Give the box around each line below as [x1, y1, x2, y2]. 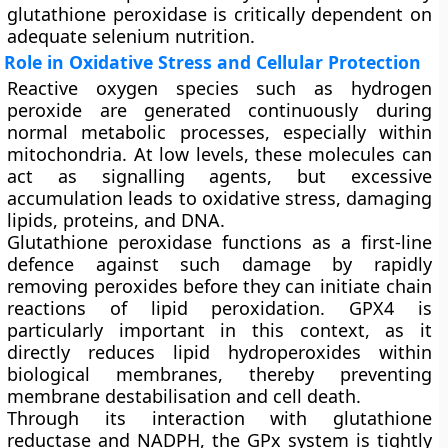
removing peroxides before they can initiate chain [7, 274, 432, 298]
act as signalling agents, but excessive [7, 164, 432, 188]
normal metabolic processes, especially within [7, 120, 432, 144]
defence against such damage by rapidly [7, 252, 432, 276]
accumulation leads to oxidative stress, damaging [7, 186, 432, 210]
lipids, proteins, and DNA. [7, 208, 226, 232]
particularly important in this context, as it [7, 318, 432, 342]
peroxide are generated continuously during [7, 98, 432, 122]
